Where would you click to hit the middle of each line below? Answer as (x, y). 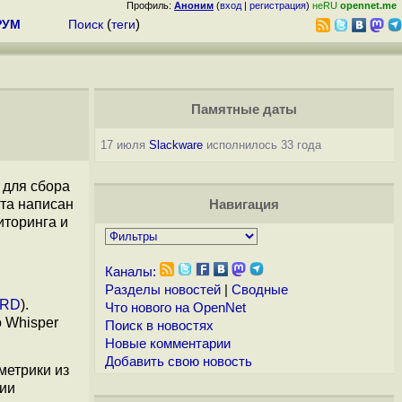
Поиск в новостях (159, 326)
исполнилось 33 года (262, 145)
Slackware (175, 145)
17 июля (124, 145)
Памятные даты (244, 109)
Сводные (259, 290)
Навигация (244, 205)
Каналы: (130, 272)
